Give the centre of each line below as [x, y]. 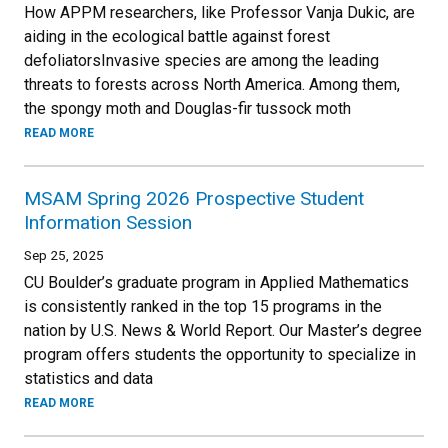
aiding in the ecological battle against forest [177, 36]
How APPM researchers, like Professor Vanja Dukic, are [219, 12]
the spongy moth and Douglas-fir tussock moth [187, 108]
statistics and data [88, 378]
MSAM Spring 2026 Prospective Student [194, 198]
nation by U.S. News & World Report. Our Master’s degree [223, 330]
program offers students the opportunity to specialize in [220, 354]
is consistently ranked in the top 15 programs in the [203, 306]
